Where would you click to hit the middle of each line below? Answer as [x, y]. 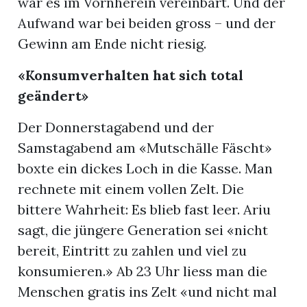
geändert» [53, 96]
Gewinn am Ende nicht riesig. [112, 44]
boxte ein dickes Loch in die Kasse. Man [146, 169]
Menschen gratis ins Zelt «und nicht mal [148, 292]
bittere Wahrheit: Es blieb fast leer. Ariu [145, 210]
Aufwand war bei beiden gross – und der [147, 23]
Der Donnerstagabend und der [116, 127]
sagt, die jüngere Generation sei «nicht [143, 230]
